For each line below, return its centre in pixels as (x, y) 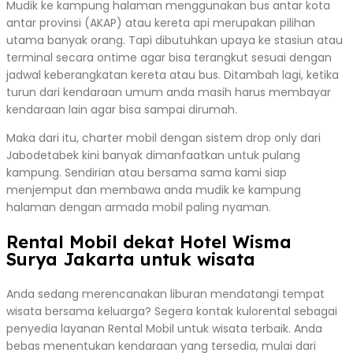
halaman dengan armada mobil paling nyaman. (139, 207)
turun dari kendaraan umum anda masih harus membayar (169, 92)
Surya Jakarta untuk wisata (131, 259)
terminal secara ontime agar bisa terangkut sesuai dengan (169, 57)
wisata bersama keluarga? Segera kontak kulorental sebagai (172, 311)
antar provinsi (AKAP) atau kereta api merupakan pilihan (161, 22)
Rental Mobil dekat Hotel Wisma (149, 242)
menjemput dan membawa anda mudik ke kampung (154, 190)
